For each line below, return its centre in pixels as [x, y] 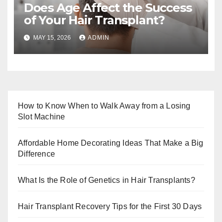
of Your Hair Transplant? [94, 20]
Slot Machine [42, 117]
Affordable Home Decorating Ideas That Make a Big [111, 143]
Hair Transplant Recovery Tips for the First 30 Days [110, 207]
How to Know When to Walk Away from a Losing [104, 106]
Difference [36, 154]
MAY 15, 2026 [52, 37]
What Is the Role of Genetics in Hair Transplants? [107, 180]
